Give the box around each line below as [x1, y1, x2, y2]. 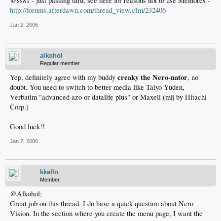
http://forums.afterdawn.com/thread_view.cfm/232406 [10, 5, 166, 15]
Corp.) [10, 102, 29, 112]
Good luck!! [10, 122, 45, 132]
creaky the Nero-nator [117, 72, 187, 83]
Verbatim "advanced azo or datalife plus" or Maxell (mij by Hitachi [10, 92, 207, 102]
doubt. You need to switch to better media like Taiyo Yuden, [10, 82, 184, 92]
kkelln [40, 168, 58, 176]
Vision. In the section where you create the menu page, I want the [10, 209, 203, 219]
